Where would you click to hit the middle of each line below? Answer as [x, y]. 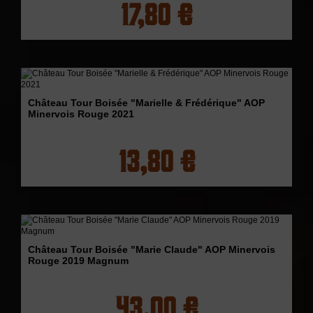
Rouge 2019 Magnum [78, 260]
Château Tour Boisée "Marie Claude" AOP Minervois [152, 249]
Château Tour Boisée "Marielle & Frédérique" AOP [146, 102]
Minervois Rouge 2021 [81, 114]
